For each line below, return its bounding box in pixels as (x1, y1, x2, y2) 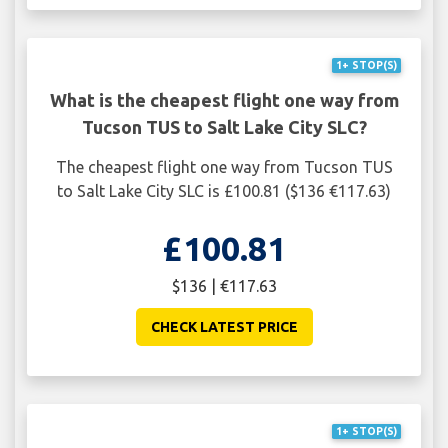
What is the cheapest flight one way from (49, 89, 399, 110)
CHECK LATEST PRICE (150, 318, 298, 335)
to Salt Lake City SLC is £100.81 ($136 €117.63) (57, 181, 391, 200)
